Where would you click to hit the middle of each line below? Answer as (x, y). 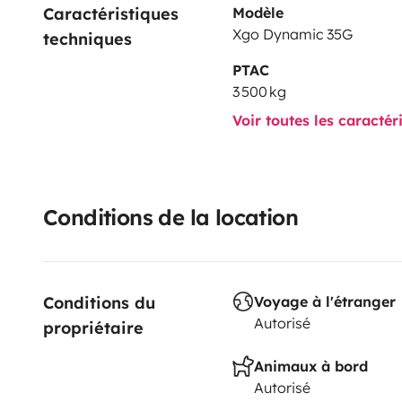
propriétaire (93, 328)
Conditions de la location (170, 217)
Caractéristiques (114, 13)
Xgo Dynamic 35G (292, 34)
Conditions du (102, 302)
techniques (87, 39)
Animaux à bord (310, 366)
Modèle (258, 12)
